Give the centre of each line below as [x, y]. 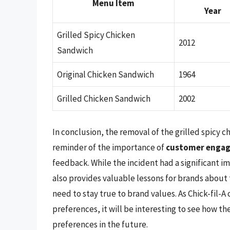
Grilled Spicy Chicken [96, 35]
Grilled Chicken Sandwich [104, 99]
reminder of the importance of [109, 147]
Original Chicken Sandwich [106, 75]
